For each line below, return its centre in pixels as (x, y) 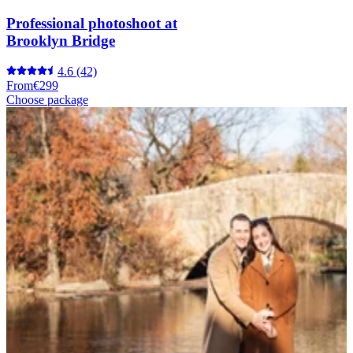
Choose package (47, 99)
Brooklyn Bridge (61, 40)
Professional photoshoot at (92, 23)
